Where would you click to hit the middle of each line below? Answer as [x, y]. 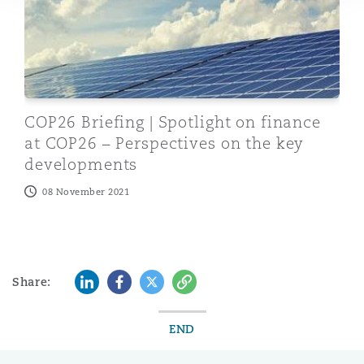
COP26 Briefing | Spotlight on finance [173, 121]
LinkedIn [100, 279]
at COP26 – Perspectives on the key [165, 143]
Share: [32, 282]
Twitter [161, 279]
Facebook [137, 279]
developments [81, 164]
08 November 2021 [86, 191]
